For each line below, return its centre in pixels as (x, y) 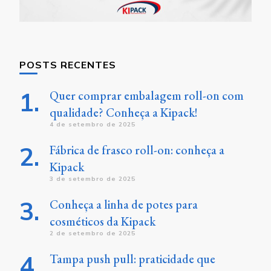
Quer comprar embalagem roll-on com (147, 96)
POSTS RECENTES (68, 65)
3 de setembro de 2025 (93, 179)
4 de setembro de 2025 (93, 125)
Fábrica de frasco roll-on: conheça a (137, 150)
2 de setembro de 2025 (93, 233)
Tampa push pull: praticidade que (132, 259)
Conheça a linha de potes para (124, 205)
